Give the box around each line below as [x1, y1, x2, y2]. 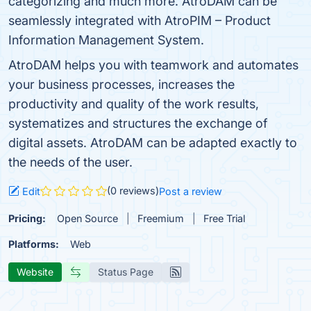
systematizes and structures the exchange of [8, 116, 267, 131]
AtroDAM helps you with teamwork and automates [8, 58, 299, 72]
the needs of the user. [8, 155, 133, 169]
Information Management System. [8, 33, 204, 47]
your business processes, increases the [8, 77, 235, 92]
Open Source [57, 212, 118, 224]
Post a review [159, 185, 222, 198]
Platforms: [8, 237, 59, 250]
